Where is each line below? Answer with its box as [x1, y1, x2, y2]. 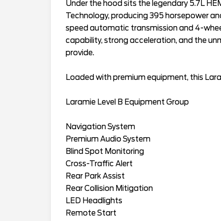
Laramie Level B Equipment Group [66, 97, 189, 107]
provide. [66, 48, 94, 57]
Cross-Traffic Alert [66, 159, 133, 168]
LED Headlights [66, 196, 122, 205]
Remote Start [66, 208, 116, 218]
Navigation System [66, 122, 135, 131]
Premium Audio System [66, 134, 150, 144]
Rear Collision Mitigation [66, 184, 153, 193]
